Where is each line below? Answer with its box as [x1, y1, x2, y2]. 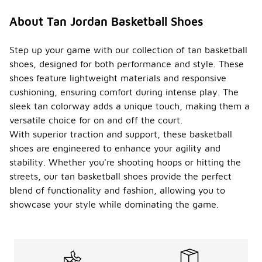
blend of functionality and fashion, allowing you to [9, 185, 225, 195]
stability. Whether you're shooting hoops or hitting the [9, 157, 241, 167]
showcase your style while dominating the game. [9, 199, 219, 209]
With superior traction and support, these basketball [9, 129, 232, 139]
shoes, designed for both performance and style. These [9, 58, 244, 69]
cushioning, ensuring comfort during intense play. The [9, 87, 239, 97]
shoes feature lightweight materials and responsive [9, 73, 226, 83]
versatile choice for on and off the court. [9, 115, 182, 125]
